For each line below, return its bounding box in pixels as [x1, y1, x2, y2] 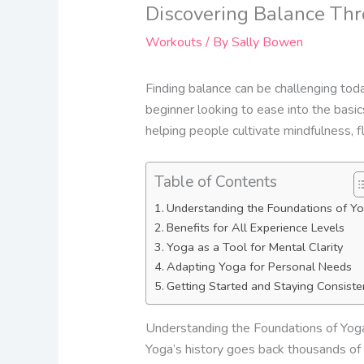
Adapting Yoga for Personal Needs [166, 258, 352, 275]
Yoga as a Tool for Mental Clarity [166, 239, 343, 256]
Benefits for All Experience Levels [166, 219, 344, 236]
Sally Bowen [231, 32, 303, 51]
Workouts [145, 32, 202, 51]
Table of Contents [154, 171, 277, 193]
